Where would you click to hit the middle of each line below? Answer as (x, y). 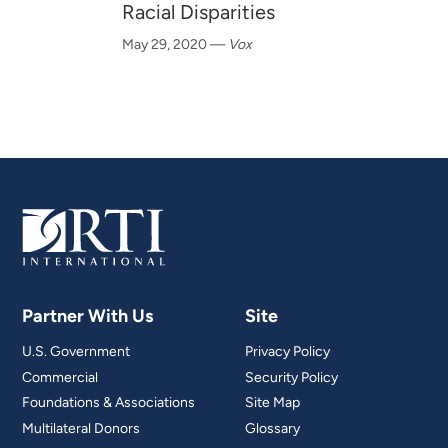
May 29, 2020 (165, 44)
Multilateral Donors (81, 428)
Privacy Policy (288, 351)
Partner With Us (88, 316)
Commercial (60, 377)
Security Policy (292, 377)
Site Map (273, 403)
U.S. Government (76, 351)
